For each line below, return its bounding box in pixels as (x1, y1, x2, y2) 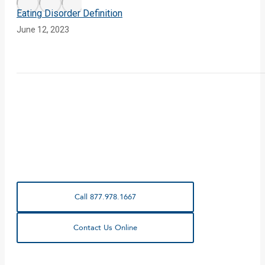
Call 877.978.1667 (75, 192, 136, 203)
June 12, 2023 (17, 25, 69, 35)
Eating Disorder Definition (17, 8, 122, 20)
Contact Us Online (73, 222, 137, 234)
